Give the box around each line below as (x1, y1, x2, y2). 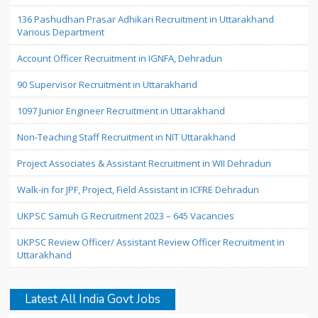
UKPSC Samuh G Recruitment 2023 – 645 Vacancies (17, 209, 234, 222)
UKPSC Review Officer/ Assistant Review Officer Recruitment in (17, 236, 285, 248)
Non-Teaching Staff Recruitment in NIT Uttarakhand (17, 131, 236, 143)
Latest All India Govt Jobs (25, 291, 160, 307)
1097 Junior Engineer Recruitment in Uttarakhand (17, 104, 225, 117)
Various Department (17, 26, 104, 38)
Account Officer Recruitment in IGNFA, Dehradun (17, 52, 222, 65)
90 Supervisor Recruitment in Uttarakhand (17, 78, 197, 91)
